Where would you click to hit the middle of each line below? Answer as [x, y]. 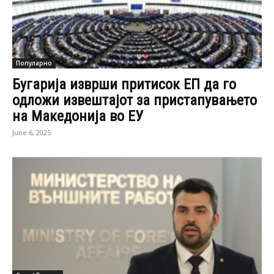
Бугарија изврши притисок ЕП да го [124, 85]
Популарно [34, 63]
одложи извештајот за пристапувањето [135, 101]
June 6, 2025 [31, 133]
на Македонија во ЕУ [78, 117]
